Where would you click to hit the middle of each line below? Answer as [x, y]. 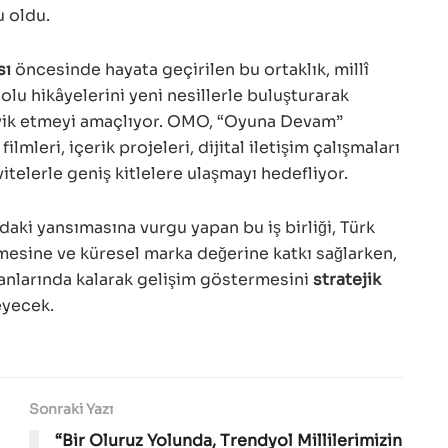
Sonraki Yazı [71, 408]
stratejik [347, 279]
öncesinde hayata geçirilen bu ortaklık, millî [190, 69]
